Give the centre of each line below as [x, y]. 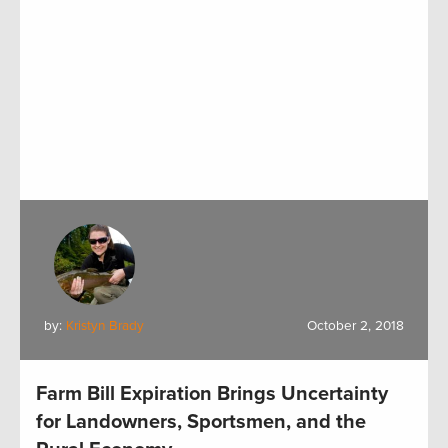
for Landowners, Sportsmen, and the [201, 422]
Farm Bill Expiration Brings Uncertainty [212, 394]
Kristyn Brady [105, 326]
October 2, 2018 [355, 326]
